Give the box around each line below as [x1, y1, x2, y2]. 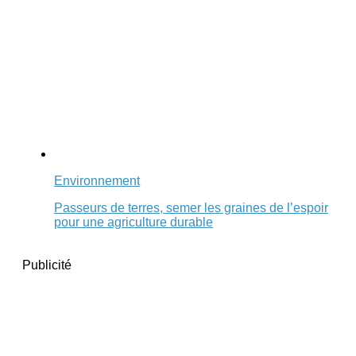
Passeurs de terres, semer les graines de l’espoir [54, 200, 328, 215]
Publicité [22, 257, 72, 272]
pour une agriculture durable [54, 215, 213, 229]
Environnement [54, 173, 140, 188]
